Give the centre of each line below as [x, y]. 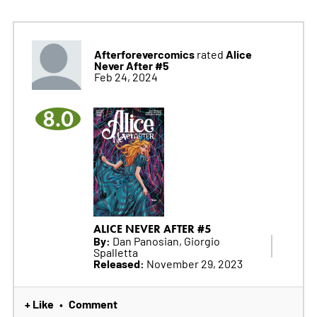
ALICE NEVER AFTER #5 [152, 229]
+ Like [39, 303]
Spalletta [115, 252]
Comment [93, 303]
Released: [119, 263]
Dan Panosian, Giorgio [165, 240]
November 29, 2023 [193, 263]
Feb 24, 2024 [126, 76]
